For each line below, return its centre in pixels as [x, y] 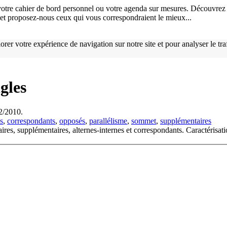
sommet [144, 121]
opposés [72, 121]
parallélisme [108, 121]
